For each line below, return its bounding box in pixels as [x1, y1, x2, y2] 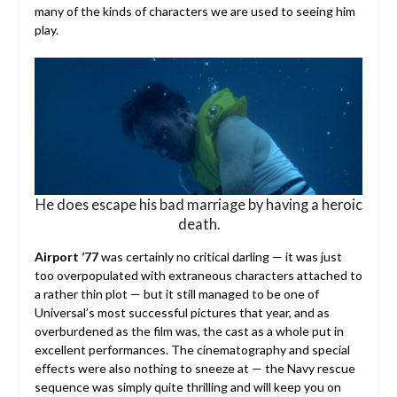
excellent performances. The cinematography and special [34, 342, 350, 358]
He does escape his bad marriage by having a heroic [35, 196, 362, 214]
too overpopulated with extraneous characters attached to [34, 268, 362, 284]
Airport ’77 [34, 249, 98, 265]
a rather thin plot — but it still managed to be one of [34, 286, 319, 302]
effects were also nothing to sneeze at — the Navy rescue [34, 361, 355, 377]
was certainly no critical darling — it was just [97, 249, 342, 265]
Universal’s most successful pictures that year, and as [34, 305, 330, 321]
